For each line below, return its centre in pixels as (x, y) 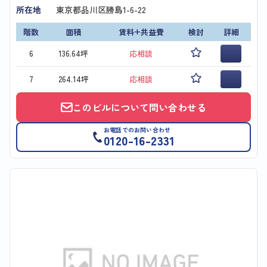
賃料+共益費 (141, 32)
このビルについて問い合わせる (139, 108)
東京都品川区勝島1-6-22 (101, 10)
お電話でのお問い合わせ (137, 130)
